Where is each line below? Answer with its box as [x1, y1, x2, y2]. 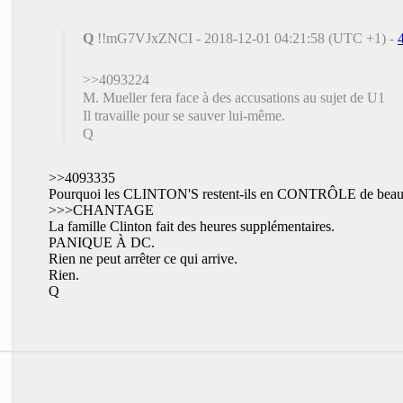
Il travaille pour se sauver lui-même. [83, 107, 285, 123]
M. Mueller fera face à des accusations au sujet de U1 [83, 89, 385, 105]
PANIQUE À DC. [49, 234, 155, 250]
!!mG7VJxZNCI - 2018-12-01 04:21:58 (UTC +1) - [94, 30, 398, 46]
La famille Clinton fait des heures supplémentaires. [49, 218, 335, 234]
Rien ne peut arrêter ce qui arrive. [49, 250, 237, 266]
